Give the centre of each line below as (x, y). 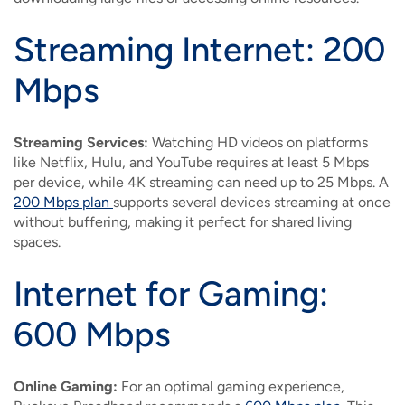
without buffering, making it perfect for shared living (183, 222)
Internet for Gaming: (171, 294)
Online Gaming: (66, 387)
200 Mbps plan (63, 202)
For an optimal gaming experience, (231, 387)
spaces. (37, 242)
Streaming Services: (81, 143)
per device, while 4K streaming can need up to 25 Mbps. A (201, 183)
